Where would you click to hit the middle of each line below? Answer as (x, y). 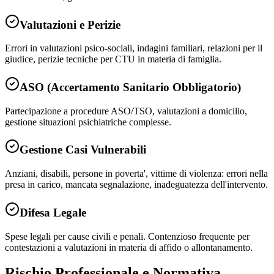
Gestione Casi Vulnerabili (83, 150)
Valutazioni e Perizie (70, 24)
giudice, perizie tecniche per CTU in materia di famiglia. (113, 59)
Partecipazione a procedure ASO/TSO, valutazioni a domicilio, (126, 111)
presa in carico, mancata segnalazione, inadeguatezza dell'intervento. (136, 185)
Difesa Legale (53, 212)
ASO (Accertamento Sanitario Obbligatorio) (130, 87)
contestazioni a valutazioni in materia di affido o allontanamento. (129, 247)
